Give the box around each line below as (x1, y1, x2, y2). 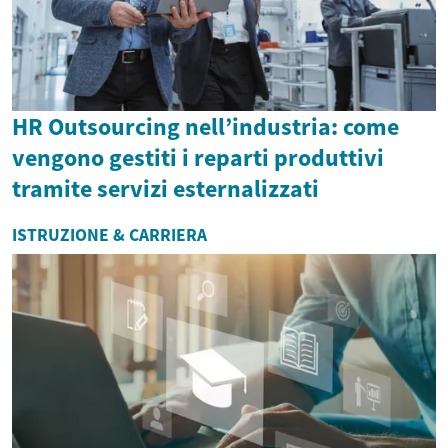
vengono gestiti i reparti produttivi (12, 141, 384, 173)
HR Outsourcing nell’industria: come (12, 110, 399, 142)
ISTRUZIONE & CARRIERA (12, 223, 207, 246)
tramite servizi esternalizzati (12, 172, 319, 204)
